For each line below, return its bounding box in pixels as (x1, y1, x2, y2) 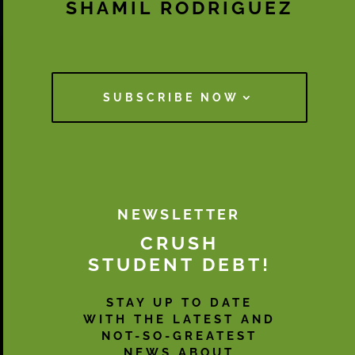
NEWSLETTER (117, 206, 241, 223)
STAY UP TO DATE (105, 296, 253, 311)
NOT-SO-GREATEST (101, 329, 258, 344)
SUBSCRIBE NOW (103, 91, 239, 105)
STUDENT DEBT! (87, 254, 271, 276)
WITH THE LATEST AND (82, 312, 276, 327)
